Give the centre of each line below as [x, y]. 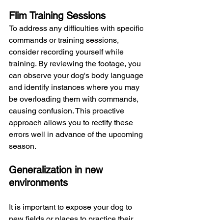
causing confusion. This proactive [68, 111]
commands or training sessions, [65, 40]
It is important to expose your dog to [71, 207]
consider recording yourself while [67, 52]
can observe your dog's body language [77, 75]
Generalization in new [57, 170]
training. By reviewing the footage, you [76, 64]
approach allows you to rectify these [72, 123]
